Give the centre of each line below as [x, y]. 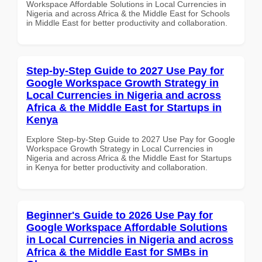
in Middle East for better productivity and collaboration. [127, 23]
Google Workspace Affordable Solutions [127, 227]
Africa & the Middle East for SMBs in [117, 252]
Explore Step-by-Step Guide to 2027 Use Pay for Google [131, 139]
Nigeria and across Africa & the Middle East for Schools [128, 13]
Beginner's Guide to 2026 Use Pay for [120, 215]
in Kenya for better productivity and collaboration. [117, 167]
